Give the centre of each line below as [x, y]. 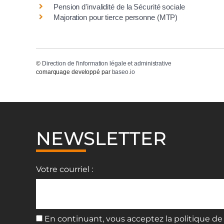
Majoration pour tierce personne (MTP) [116, 17]
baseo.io [123, 72]
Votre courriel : [64, 169]
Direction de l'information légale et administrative [106, 63]
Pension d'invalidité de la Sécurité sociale [119, 7]
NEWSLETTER [101, 138]
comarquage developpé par [74, 72]
